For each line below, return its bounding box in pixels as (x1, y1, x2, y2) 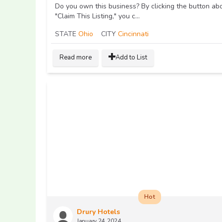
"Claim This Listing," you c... (55, 11, 140, 21)
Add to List (115, 53, 147, 62)
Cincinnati (118, 29, 149, 39)
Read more (59, 53, 92, 62)
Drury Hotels (77, 207, 120, 217)
